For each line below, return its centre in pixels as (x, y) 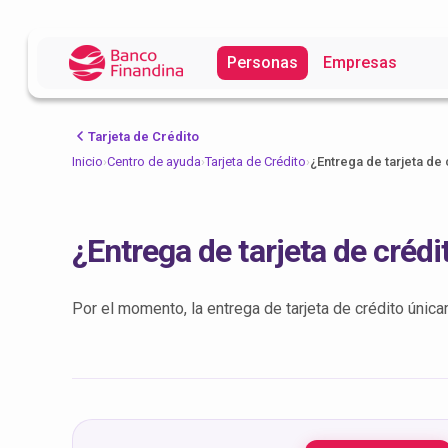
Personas (262, 62)
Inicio (87, 161)
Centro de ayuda (154, 161)
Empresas (360, 62)
